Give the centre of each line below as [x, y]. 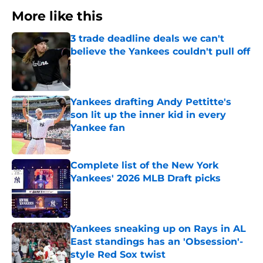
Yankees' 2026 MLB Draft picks [146, 178]
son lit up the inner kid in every [148, 115]
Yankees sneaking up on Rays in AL [158, 229]
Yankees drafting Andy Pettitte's [151, 102]
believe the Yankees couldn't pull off [160, 52]
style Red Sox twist [118, 255]
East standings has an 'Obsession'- [157, 242]
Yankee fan [98, 128]
